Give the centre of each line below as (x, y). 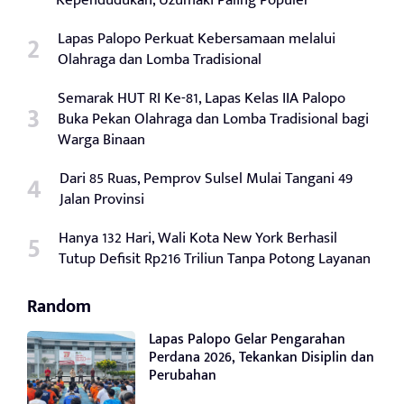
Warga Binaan (101, 139)
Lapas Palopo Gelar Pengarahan (247, 339)
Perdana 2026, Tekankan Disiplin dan (262, 357)
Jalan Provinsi (102, 199)
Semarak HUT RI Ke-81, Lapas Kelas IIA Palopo (202, 98)
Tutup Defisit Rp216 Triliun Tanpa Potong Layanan (215, 258)
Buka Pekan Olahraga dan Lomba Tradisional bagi (213, 119)
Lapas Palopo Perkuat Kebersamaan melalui (197, 38)
